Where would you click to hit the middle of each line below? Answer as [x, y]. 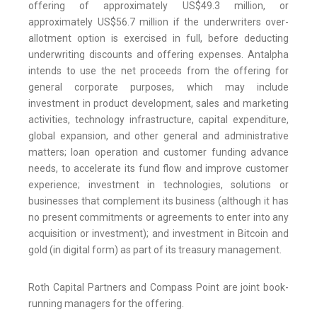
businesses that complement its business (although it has [158, 201]
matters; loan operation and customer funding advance [158, 152]
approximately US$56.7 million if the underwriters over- [158, 22]
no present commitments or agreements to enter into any [158, 218]
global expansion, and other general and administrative [158, 136]
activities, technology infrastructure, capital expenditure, [158, 120]
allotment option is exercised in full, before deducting [158, 39]
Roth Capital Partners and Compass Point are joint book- [158, 288]
